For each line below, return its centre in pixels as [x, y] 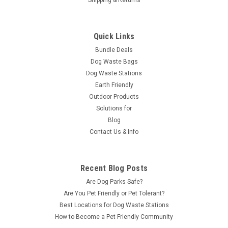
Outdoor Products [114, 96]
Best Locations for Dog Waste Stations [114, 205]
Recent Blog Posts [114, 168]
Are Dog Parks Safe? [114, 181]
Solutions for [114, 108]
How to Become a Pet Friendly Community [114, 217]
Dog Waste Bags [114, 61]
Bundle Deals [114, 50]
